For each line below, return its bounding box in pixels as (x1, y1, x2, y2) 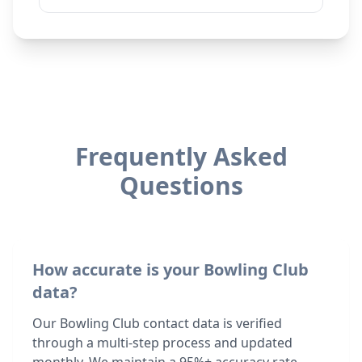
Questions (119, 169, 243, 202)
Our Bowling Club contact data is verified (32, 314, 282, 332)
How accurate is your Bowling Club (32, 259, 309, 280)
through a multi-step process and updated (32, 334, 293, 351)
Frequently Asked (74, 140, 288, 173)
